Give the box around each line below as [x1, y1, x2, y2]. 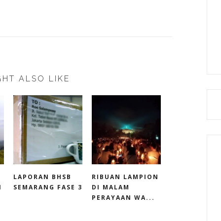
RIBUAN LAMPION [92, 173, 159, 182]
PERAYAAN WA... [92, 193, 155, 202]
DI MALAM [92, 183, 130, 192]
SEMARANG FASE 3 [13, 183, 82, 192]
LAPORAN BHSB [13, 173, 72, 182]
